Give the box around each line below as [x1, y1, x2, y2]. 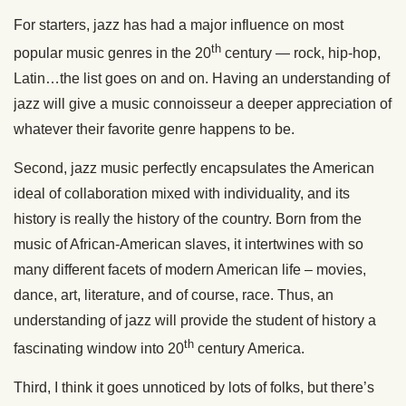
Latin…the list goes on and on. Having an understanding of [14, 70, 390, 86]
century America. [194, 341, 304, 357]
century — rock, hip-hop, [221, 44, 381, 61]
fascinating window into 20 [14, 341, 184, 357]
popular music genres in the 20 [14, 44, 211, 61]
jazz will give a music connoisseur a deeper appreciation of [14, 95, 391, 111]
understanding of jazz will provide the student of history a [14, 312, 376, 328]
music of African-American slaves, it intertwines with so [14, 236, 363, 252]
